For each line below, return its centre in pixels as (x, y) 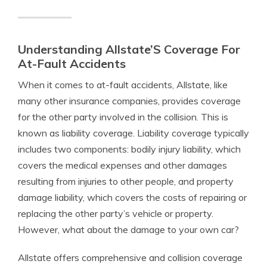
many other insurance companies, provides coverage (129, 101)
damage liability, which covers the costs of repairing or (132, 197)
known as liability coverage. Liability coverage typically (133, 133)
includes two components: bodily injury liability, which (129, 149)
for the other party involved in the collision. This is (123, 117)
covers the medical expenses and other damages (122, 165)
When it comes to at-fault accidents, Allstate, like (123, 85)
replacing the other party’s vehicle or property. (116, 213)
